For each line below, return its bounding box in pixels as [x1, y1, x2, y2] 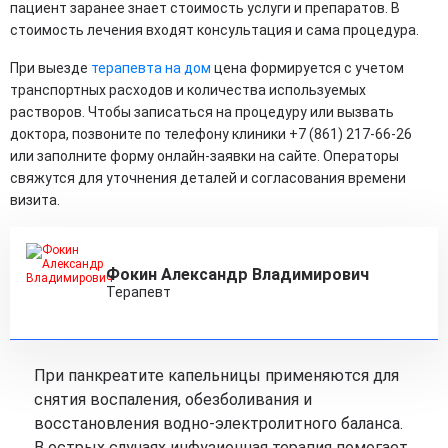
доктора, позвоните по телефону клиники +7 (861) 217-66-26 [10, 125, 412, 142]
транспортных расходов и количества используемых [10, 81, 366, 98]
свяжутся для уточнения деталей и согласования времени [10, 169, 406, 186]
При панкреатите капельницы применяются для [34, 365, 399, 385]
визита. [10, 191, 60, 208]
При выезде [10, 59, 91, 76]
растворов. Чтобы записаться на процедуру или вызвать [10, 103, 394, 120]
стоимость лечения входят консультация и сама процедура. [10, 21, 419, 38]
